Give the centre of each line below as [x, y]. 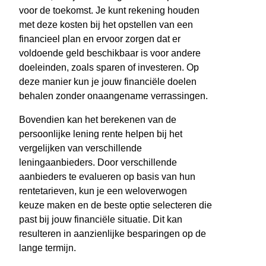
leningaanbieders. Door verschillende [98, 163]
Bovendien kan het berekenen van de [98, 120]
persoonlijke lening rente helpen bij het [101, 134]
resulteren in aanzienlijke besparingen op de [113, 234]
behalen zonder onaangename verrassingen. [113, 96]
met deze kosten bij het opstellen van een [106, 25]
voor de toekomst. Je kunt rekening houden [109, 11]
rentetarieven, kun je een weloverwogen [103, 191]
